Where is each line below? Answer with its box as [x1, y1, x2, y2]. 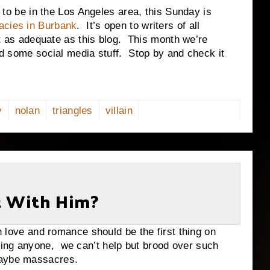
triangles [52, 105, 93, 116]
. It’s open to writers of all [77, 20, 200, 31]
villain [105, 105, 133, 116]
